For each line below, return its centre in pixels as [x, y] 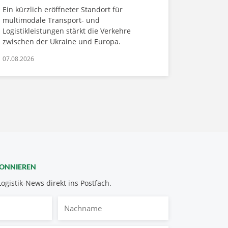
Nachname [80, 202]
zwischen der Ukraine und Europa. [62, 41]
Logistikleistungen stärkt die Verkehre [67, 31]
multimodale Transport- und [51, 20]
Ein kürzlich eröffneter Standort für [63, 9]
